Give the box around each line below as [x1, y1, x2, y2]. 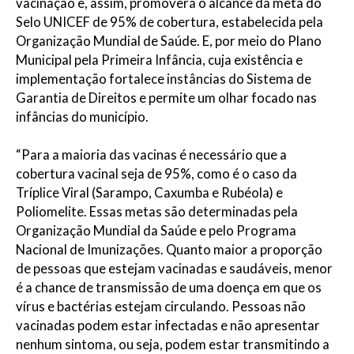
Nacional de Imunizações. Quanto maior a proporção [16, 242, 322, 258]
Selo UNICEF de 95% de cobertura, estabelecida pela [16, 13, 323, 30]
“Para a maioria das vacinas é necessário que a [16, 147, 287, 164]
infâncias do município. [16, 108, 149, 125]
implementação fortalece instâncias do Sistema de [16, 70, 311, 87]
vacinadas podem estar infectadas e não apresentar [16, 318, 320, 334]
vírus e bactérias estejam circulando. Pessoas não [16, 299, 306, 315]
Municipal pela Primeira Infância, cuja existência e [16, 51, 303, 68]
